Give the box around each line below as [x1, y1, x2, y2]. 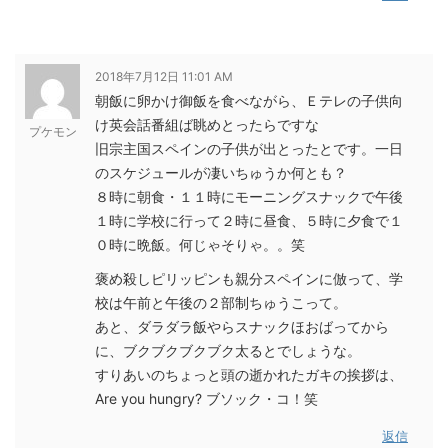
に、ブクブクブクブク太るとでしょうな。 [95, 341, 361, 359]
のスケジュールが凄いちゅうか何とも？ [95, 163, 347, 181]
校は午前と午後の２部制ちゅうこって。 [95, 293, 347, 311]
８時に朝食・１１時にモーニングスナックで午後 [95, 187, 403, 205]
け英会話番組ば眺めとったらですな [95, 115, 319, 133]
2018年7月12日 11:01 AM [95, 68, 233, 84]
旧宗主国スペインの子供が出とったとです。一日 [95, 139, 403, 157]
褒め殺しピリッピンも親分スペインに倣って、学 [95, 269, 403, 287]
